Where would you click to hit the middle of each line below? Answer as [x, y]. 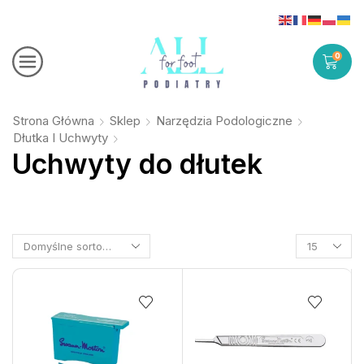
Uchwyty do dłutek [137, 163]
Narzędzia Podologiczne [224, 120]
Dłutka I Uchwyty [61, 137]
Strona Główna [54, 120]
